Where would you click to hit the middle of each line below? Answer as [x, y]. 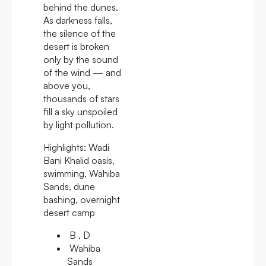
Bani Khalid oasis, [79, 160]
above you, [67, 85]
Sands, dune [69, 186]
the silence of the [80, 33]
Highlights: [65, 147]
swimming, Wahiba [82, 173]
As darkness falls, [78, 20]
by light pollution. [79, 124]
